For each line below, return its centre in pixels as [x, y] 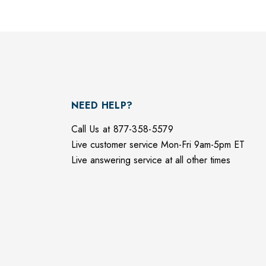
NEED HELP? [102, 106]
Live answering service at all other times [151, 160]
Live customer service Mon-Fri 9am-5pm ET [158, 145]
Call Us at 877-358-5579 [122, 129]
